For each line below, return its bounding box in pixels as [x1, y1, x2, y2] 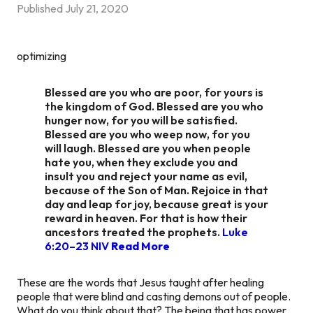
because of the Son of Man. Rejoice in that [45, 182, 268, 197]
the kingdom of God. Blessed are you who [45, 99, 263, 113]
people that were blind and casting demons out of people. [17, 289, 291, 303]
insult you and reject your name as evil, [45, 168, 247, 183]
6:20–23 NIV [45, 238, 111, 253]
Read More [111, 238, 170, 253]
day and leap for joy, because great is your [45, 196, 268, 211]
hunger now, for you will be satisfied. [45, 112, 238, 127]
